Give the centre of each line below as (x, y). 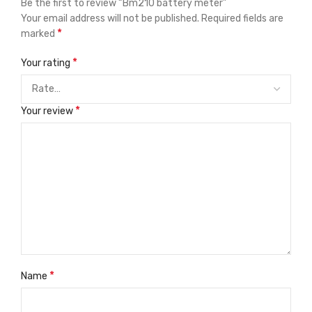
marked (39, 34)
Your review (48, 111)
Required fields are (242, 19)
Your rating (47, 63)
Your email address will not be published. (110, 19)
